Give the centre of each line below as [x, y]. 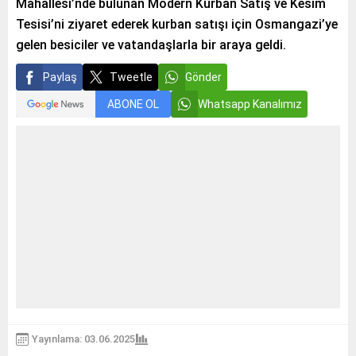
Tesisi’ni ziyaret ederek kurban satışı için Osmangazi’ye [177, 24]
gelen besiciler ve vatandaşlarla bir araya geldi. [151, 45]
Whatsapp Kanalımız [250, 104]
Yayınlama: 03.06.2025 [83, 339]
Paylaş [60, 77]
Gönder [203, 77]
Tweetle [131, 77]
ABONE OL [133, 104]
